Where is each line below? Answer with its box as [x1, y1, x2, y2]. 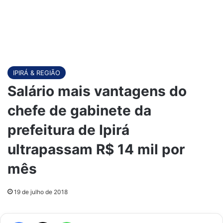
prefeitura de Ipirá [7, 121, 129, 138]
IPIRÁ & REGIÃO [13, 69, 60, 77]
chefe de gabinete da [7, 102, 151, 119]
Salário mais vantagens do [7, 83, 187, 100]
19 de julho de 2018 [14, 188, 68, 196]
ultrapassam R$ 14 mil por [7, 141, 185, 158]
